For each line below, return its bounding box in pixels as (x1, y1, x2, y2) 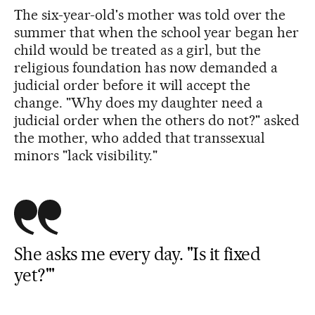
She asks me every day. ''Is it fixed (14, 243, 261, 264)
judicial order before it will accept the (14, 77, 251, 94)
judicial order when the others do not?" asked (14, 112, 300, 129)
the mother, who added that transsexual (14, 129, 266, 146)
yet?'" (14, 264, 55, 285)
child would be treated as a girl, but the (14, 41, 262, 58)
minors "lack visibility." (14, 147, 157, 164)
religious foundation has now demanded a (14, 59, 278, 76)
